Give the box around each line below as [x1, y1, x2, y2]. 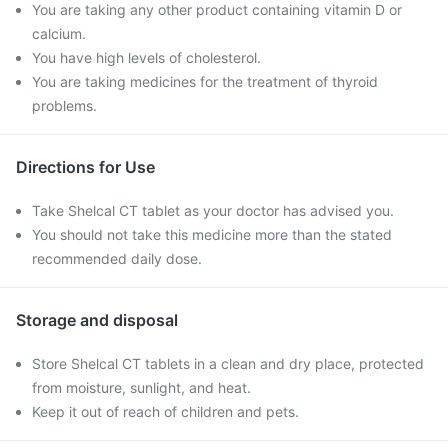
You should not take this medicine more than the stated [32, 226, 392, 243]
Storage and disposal [16, 310, 178, 330]
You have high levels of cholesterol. [32, 49, 261, 66]
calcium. [32, 25, 86, 42]
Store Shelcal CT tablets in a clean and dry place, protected [32, 355, 424, 372]
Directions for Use [16, 157, 155, 177]
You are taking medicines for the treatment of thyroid [32, 73, 378, 90]
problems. [32, 97, 97, 114]
